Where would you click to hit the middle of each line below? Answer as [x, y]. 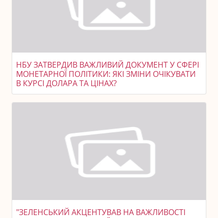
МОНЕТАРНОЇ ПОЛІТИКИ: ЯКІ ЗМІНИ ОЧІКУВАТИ [106, 74]
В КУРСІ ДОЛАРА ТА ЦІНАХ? [66, 83]
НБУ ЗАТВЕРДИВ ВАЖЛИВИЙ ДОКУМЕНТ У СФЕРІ [108, 65]
